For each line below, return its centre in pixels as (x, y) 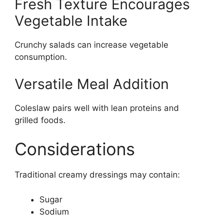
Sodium (54, 211)
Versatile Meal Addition (92, 84)
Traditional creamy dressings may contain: (97, 175)
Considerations (75, 149)
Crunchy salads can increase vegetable (91, 45)
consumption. (41, 57)
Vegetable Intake (71, 21)
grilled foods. (40, 120)
